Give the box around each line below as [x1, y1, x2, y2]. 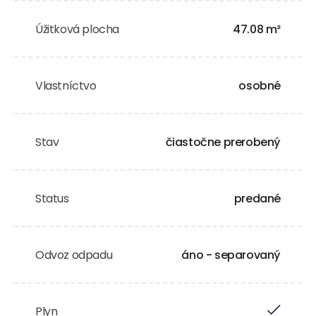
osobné [238, 78, 281, 94]
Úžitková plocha [35, 21, 119, 37]
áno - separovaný [181, 247, 281, 263]
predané [233, 190, 281, 207]
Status [35, 190, 69, 207]
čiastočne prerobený [165, 134, 281, 150]
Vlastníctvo [35, 78, 97, 94]
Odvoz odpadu [35, 247, 113, 263]
